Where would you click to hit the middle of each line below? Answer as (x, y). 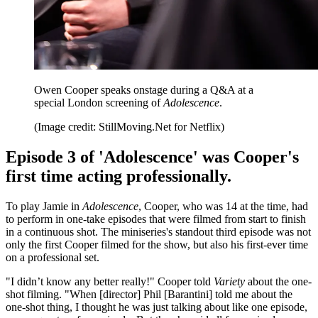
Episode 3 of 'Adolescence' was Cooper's (152, 157)
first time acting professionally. (119, 176)
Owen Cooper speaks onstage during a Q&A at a (144, 90)
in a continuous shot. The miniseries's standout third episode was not (158, 232)
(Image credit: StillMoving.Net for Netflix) (129, 127)
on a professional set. (53, 258)
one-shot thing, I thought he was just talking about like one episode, (157, 307)
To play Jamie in (44, 207)
